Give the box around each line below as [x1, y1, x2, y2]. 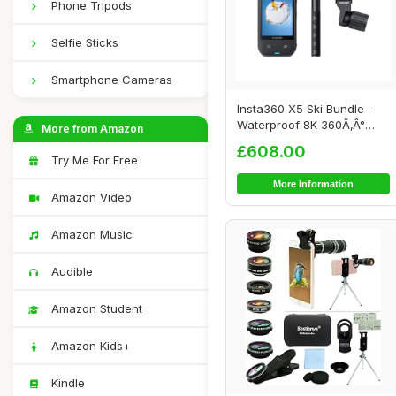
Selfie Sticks [48, 35, 118, 49]
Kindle [48, 376, 85, 390]
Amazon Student [48, 301, 142, 316]
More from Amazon [39, 122, 143, 135]
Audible [48, 264, 93, 278]
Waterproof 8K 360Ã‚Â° [237, 117, 365, 132]
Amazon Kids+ [48, 339, 131, 353]
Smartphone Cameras [48, 72, 172, 87]
